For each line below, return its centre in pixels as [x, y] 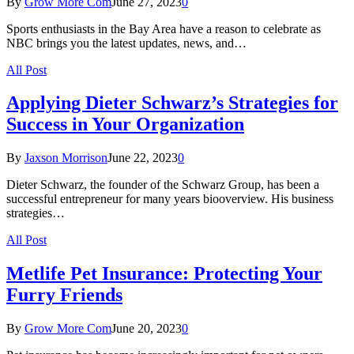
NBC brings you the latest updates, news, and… [126, 43]
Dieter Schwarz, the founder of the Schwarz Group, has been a [163, 185]
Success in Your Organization [125, 124]
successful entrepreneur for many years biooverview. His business [170, 199]
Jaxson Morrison [66, 158]
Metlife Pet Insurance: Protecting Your [164, 274]
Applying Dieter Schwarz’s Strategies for [172, 103]
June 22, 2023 [143, 158]
